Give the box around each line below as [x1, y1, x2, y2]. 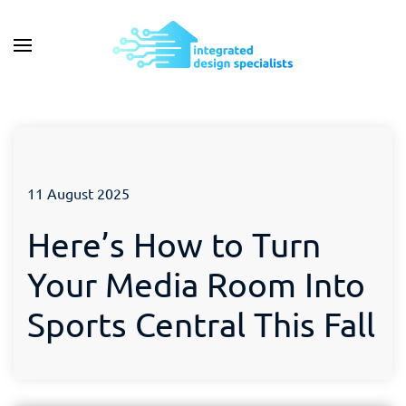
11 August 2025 [27, 184, 130, 202]
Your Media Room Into [27, 264, 365, 304]
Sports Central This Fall [27, 304, 375, 343]
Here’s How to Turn [27, 224, 321, 264]
